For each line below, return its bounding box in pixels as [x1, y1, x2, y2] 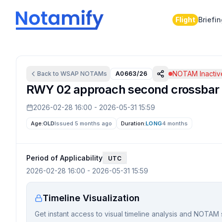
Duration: [121, 120, 146, 127]
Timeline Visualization [43, 193, 140, 203]
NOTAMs [79, 70, 107, 77]
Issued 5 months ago [55, 120, 112, 127]
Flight [175, 15, 195, 24]
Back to [37, 70, 60, 77]
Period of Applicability [26, 153, 103, 162]
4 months [162, 120, 188, 127]
